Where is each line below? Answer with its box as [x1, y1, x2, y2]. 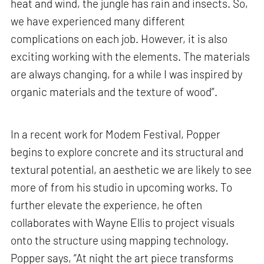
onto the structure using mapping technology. [11, 233, 229, 247]
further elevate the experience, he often [11, 197, 203, 212]
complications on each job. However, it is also [11, 32, 228, 46]
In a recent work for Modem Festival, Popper [11, 127, 221, 141]
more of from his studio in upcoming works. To [11, 180, 233, 194]
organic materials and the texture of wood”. [11, 85, 218, 99]
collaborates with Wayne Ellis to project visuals [11, 215, 235, 229]
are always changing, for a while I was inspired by [11, 67, 243, 81]
